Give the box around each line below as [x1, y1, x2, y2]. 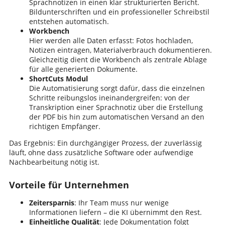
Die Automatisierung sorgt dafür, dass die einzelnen [29, 83, 205, 93]
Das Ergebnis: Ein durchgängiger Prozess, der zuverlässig [9, 138, 202, 148]
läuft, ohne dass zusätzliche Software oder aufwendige [9, 147, 193, 157]
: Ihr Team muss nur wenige [74, 197, 169, 207]
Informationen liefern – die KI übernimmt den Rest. [29, 207, 202, 217]
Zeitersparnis [29, 197, 74, 207]
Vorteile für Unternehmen [9, 178, 129, 191]
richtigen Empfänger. [29, 121, 100, 131]
